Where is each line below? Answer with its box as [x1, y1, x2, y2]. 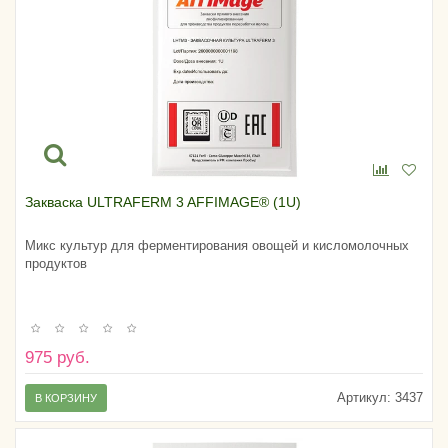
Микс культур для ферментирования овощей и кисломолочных [25, 237, 409, 253]
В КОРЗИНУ [35, 391, 97, 404]
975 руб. [25, 347, 90, 367]
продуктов [25, 255, 87, 271]
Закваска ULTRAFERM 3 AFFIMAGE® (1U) [25, 193, 301, 210]
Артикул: [337, 389, 391, 405]
